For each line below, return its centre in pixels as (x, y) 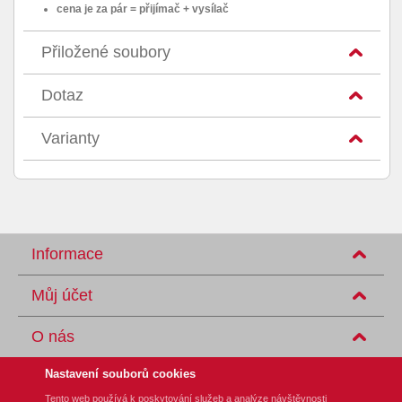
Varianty (70, 138)
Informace (67, 254)
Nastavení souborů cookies (120, 374)
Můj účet (62, 295)
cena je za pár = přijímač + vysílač (143, 9)
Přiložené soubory (106, 52)
